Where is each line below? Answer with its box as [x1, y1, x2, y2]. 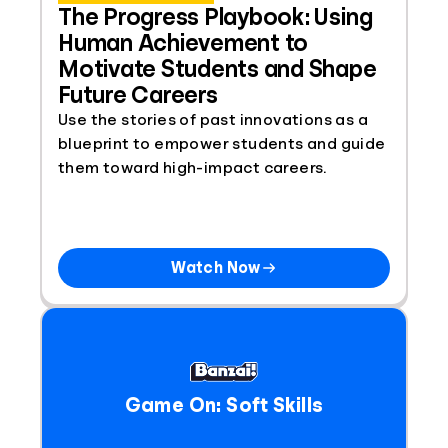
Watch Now [171, 260, 261, 276]
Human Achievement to [58, 31, 309, 55]
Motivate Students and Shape [58, 57, 377, 81]
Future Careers [58, 83, 218, 107]
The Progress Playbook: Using [58, 5, 373, 29]
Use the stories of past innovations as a [58, 112, 368, 128]
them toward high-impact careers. [58, 160, 327, 176]
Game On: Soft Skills [124, 395, 324, 415]
